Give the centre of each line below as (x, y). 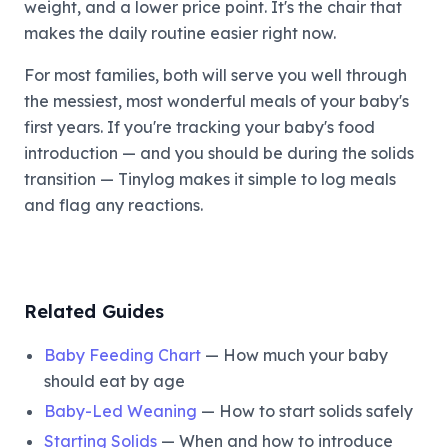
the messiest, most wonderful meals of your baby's (216, 100)
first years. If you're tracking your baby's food (199, 126)
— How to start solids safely (305, 410)
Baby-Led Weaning (120, 410)
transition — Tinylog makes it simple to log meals (210, 178)
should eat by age (114, 380)
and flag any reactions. (113, 204)
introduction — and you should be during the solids (219, 152)
